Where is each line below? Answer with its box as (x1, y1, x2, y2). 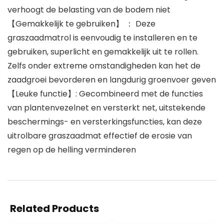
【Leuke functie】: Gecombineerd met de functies (7, 88, 203, 100)
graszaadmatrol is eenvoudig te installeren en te (7, 32, 197, 44)
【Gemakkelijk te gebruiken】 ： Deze (7, 18, 155, 30)
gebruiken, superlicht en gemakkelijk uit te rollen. (7, 46, 198, 58)
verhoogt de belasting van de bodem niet (7, 4, 170, 16)
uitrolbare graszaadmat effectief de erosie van (7, 130, 192, 142)
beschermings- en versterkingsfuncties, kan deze (7, 116, 202, 128)
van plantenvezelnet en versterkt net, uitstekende (7, 102, 205, 114)
